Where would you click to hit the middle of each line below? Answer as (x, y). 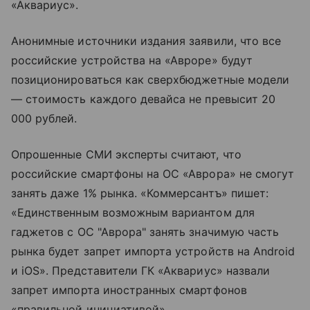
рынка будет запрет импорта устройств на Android (153, 251)
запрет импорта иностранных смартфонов (129, 290)
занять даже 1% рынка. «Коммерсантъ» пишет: (140, 193)
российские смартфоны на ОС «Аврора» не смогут (153, 173)
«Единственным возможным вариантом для (133, 212)
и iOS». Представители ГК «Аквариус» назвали (141, 270)
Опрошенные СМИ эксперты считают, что (126, 154)
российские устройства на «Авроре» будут (132, 60)
